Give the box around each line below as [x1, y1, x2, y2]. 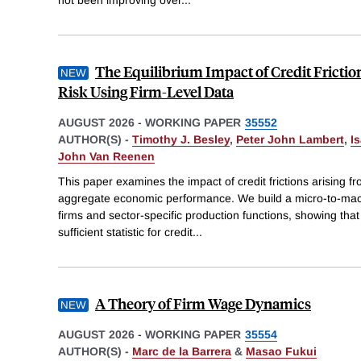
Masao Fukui [246, 345, 317, 359]
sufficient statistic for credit [58, 226, 193, 239]
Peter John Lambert [236, 132, 344, 146]
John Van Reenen [58, 149, 155, 163]
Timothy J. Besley [132, 132, 230, 146]
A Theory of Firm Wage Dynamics [95, 293, 311, 314]
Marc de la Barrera [132, 345, 231, 359]
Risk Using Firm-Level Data [58, 81, 234, 102]
